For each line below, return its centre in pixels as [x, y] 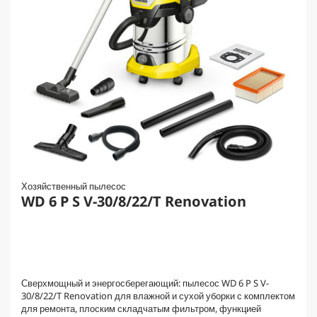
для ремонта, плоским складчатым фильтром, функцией [141, 309]
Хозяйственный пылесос [74, 186]
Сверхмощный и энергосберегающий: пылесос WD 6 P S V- [145, 283]
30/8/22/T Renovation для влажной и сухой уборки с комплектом [158, 296]
